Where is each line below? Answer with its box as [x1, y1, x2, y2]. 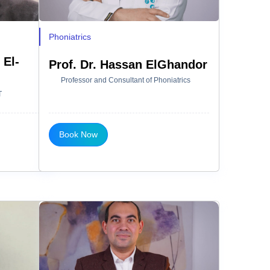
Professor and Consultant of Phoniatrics [61, 75, 190, 84]
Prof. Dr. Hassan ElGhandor [49, 57, 207, 71]
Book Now [59, 129, 98, 139]
